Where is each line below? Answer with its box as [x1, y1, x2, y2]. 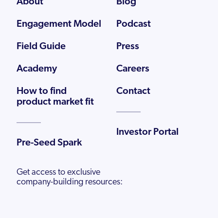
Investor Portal [116, 127, 179, 137]
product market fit [16, 96, 94, 107]
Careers [116, 63, 150, 73]
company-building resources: [16, 177, 123, 186]
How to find [16, 86, 67, 96]
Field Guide [16, 41, 66, 51]
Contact [116, 86, 151, 96]
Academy [16, 63, 57, 73]
